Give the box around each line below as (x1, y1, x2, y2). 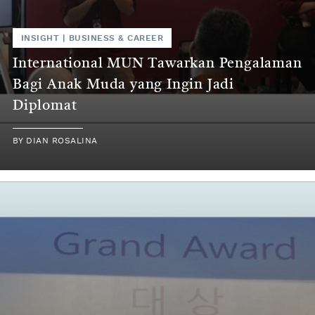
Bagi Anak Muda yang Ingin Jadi (13, 77, 234, 92)
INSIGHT (21, 33, 60, 42)
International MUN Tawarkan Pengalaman (13, 56, 302, 71)
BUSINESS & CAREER (68, 33, 163, 42)
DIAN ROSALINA (26, 136, 98, 145)
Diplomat (13, 98, 77, 113)
